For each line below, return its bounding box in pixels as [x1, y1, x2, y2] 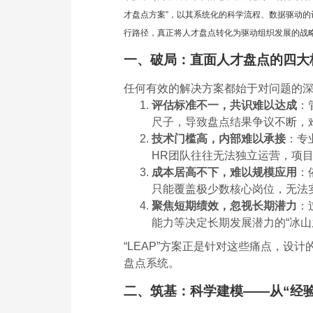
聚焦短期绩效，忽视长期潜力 [152, 199, 297, 212]
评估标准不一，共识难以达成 [152, 99, 297, 111]
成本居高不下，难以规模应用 [152, 166, 297, 178]
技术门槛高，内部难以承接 [152, 132, 286, 145]
